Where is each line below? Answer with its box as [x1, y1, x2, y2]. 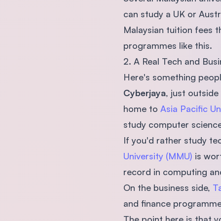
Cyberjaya [123, 87, 166, 98]
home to [123, 103, 160, 114]
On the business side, [123, 182, 213, 193]
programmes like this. [123, 39, 212, 51]
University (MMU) [123, 150, 192, 161]
